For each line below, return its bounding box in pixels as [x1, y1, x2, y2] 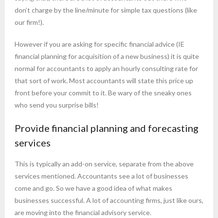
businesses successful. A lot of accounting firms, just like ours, [15, 196, 203, 205]
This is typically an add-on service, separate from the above [15, 160, 194, 168]
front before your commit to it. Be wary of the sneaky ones [15, 89, 192, 97]
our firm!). [15, 18, 44, 27]
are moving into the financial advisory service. [15, 208, 151, 217]
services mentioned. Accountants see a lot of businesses [15, 172, 188, 181]
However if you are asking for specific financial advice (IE [15, 40, 184, 49]
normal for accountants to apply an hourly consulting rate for [15, 64, 198, 73]
